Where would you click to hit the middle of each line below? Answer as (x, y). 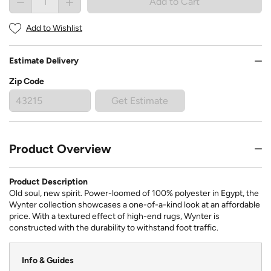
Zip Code (27, 82)
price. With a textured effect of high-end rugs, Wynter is (114, 217)
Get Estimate (140, 100)
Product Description (48, 182)
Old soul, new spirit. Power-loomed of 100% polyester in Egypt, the (134, 194)
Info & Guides (48, 261)
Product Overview (60, 149)
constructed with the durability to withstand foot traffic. (114, 228)
